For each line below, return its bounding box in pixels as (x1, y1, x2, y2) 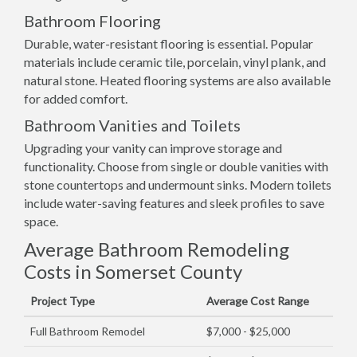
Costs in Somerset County (24, 260, 242, 283)
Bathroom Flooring (24, 11, 161, 30)
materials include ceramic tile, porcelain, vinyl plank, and (24, 54, 326, 69)
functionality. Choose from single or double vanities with (24, 159, 328, 174)
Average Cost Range (206, 294, 309, 308)
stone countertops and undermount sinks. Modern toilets (24, 177, 331, 192)
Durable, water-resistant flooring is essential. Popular (24, 36, 313, 51)
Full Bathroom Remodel (30, 324, 145, 338)
